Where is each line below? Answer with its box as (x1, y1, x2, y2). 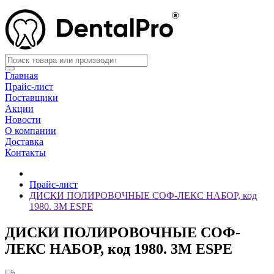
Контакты (5, 147, 46, 158)
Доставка (5, 136, 43, 147)
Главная (5, 70, 38, 81)
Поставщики (5, 92, 58, 103)
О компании (5, 125, 56, 136)
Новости (5, 114, 41, 125)
